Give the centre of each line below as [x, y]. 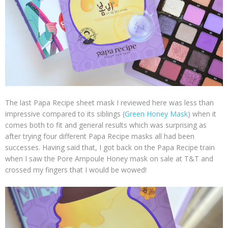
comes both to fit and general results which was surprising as [106, 125]
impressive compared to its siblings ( [65, 113]
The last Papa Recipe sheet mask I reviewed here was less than [109, 102]
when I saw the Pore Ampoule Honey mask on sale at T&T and [109, 158]
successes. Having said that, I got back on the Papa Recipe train [110, 147]
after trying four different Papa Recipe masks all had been [100, 136]
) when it [202, 113]
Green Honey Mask [156, 113]
